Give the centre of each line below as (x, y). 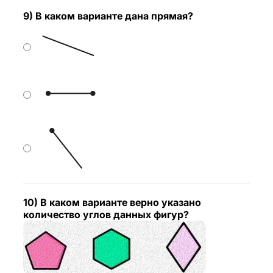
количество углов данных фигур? (106, 214)
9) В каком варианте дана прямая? (108, 16)
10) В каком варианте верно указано (112, 202)
